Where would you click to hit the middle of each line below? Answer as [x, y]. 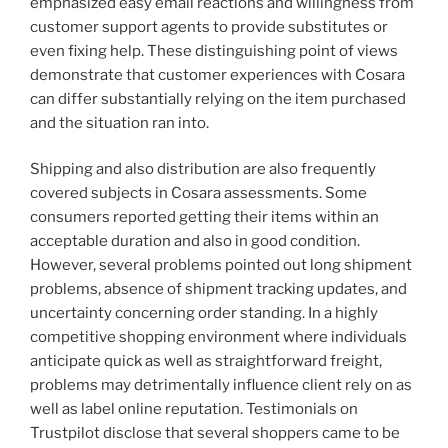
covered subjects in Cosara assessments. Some [198, 193]
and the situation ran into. [119, 122]
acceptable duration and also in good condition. [195, 241]
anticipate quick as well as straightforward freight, [206, 361]
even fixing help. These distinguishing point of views [214, 50]
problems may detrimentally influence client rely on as [221, 385]
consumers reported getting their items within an [204, 217]
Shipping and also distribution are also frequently [203, 169]
